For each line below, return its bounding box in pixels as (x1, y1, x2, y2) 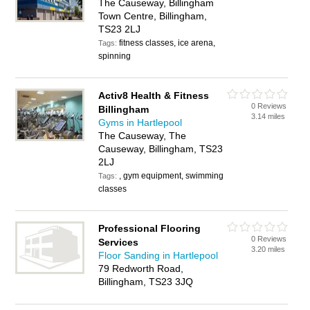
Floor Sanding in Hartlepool (98, 250, 219, 261)
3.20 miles (251, 245, 286, 253)
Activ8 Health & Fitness (98, 90, 210, 101)
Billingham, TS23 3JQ (98, 276, 194, 287)
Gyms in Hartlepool (98, 117, 183, 128)
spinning (98, 51, 131, 61)
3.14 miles (251, 112, 286, 120)
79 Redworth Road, (98, 263, 184, 274)
